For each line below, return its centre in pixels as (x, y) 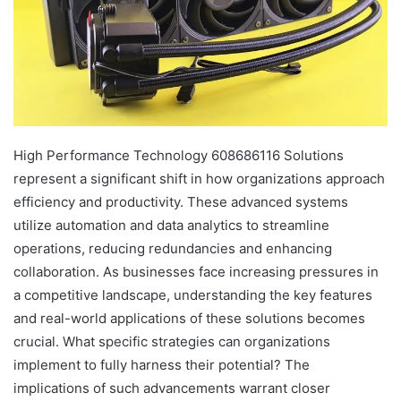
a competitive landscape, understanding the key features (193, 294)
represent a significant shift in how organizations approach (199, 178)
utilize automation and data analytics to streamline (171, 225)
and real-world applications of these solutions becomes (189, 318)
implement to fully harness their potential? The (162, 364)
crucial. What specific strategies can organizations (172, 341)
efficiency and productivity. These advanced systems (181, 201)
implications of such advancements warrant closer (172, 388)
